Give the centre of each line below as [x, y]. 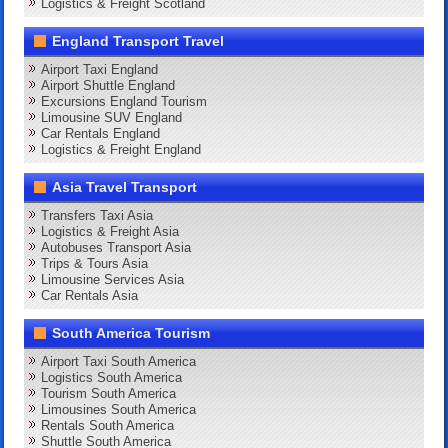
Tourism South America [109, 394]
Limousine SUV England [112, 118]
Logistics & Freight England [121, 150]
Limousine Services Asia [113, 280]
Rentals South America [108, 426]
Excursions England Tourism [124, 102]
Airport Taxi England [100, 70]
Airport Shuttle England [108, 86]
